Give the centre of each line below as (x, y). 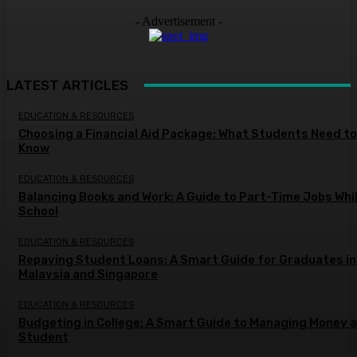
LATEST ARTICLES (67, 85)
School (38, 211)
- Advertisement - (178, 21)
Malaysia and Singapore (88, 274)
